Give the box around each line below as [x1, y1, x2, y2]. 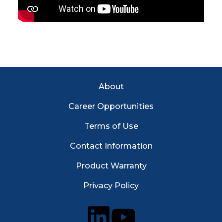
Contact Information [69, 141, 153, 151]
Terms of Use [84, 121, 138, 131]
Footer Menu [11, 76, 103, 93]
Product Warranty [75, 161, 147, 170]
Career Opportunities [68, 102, 154, 111]
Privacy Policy [83, 181, 139, 190]
